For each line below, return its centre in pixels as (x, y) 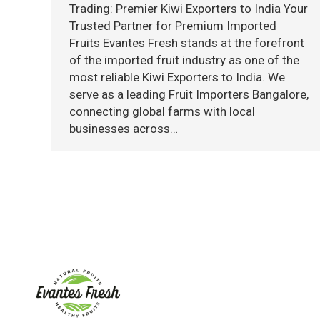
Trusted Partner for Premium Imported (173, 26)
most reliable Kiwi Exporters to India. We (177, 77)
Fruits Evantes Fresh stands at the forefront (187, 43)
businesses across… (124, 129)
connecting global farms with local (162, 111)
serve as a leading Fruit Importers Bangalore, (189, 94)
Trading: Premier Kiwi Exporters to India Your (189, 9)
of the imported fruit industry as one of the (184, 60)
